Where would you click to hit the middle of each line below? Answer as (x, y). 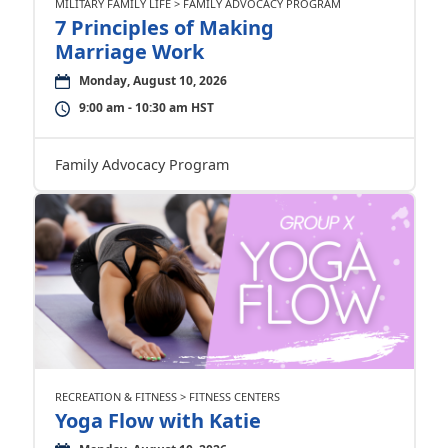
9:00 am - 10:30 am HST (146, 107)
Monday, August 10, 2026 (152, 80)
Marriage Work (129, 51)
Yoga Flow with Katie (157, 420)
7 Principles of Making (164, 27)
